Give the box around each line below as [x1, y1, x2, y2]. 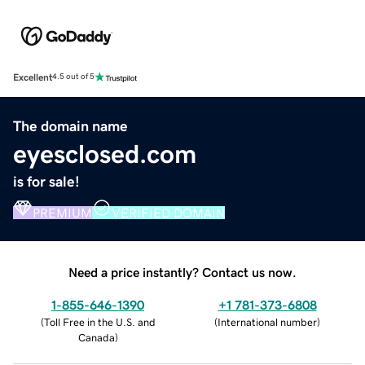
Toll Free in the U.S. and [43, 316, 156, 328]
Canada [77, 332, 115, 343]
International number [218, 316, 317, 328]
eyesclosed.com [13, 140, 196, 167]
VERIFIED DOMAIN [112, 205, 225, 219]
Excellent [13, 72, 52, 82]
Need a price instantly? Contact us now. [68, 265, 297, 279]
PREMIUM [33, 205, 92, 219]
